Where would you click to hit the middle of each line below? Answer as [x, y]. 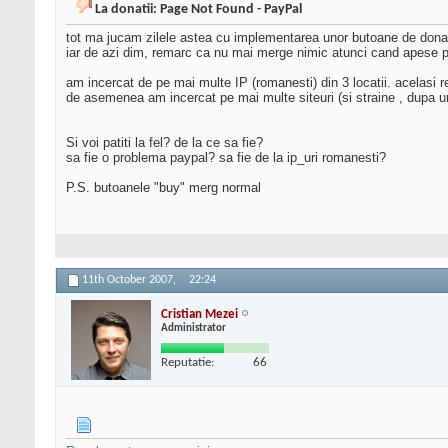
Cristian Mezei [199, 314]
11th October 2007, [130, 280]
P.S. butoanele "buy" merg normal [163, 188]
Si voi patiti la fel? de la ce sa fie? [164, 143]
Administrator [193, 328]
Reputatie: [187, 362]
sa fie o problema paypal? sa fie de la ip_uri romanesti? [226, 158]
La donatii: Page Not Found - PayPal [198, 10]
